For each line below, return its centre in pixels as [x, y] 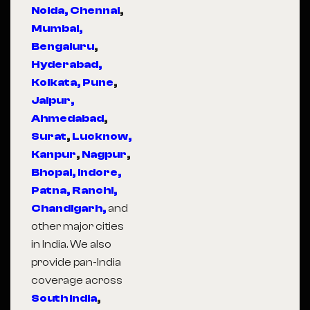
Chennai [95, 10]
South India [64, 298]
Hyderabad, [67, 64]
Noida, [50, 10]
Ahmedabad [67, 118]
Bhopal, [54, 172]
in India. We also [71, 244]
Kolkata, [56, 82]
